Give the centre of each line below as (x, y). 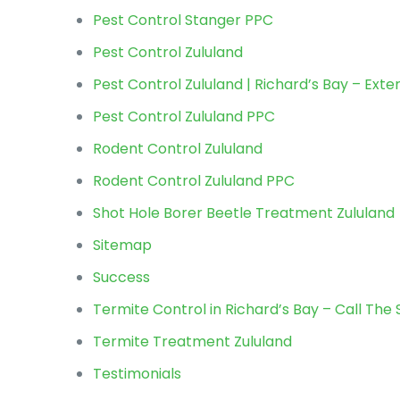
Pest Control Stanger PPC (183, 20)
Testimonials (137, 374)
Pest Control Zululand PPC (184, 117)
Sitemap (123, 245)
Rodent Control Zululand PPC (194, 181)
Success (122, 277)
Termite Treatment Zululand (193, 342)
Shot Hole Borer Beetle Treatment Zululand (244, 213)
